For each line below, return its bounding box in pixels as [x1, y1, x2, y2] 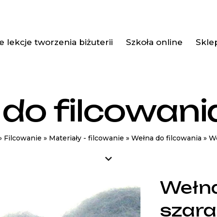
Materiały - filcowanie [48, 134, 124, 143]
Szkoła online [125, 37, 183, 47]
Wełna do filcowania [131, 134, 201, 143]
